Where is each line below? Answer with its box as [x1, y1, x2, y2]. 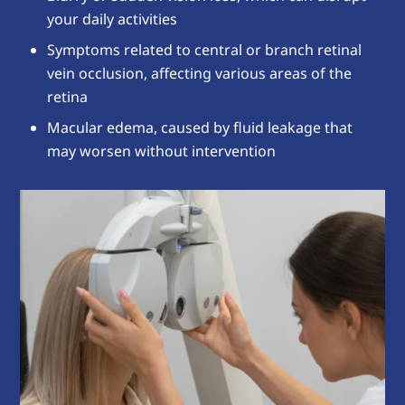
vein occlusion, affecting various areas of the [47, 62, 353, 83]
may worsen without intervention [47, 140, 277, 161]
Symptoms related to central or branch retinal [47, 39, 363, 60]
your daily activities [47, 8, 178, 29]
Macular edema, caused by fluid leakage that [47, 117, 353, 137]
